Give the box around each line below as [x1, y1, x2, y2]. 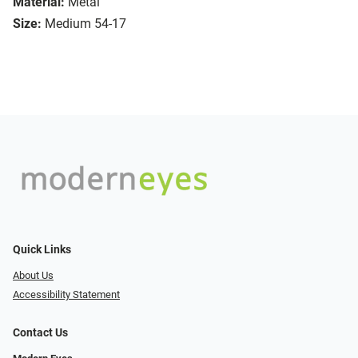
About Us [13, 268, 54, 281]
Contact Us [13, 326, 68, 340]
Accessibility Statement [13, 288, 120, 301]
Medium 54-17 [45, 16, 126, 32]
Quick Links [13, 242, 71, 257]
